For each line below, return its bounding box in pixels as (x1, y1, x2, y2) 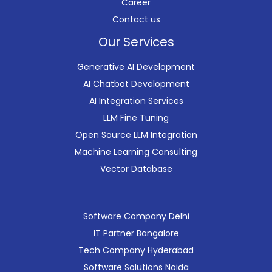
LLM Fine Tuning (103, 112, 169, 124)
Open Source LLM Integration (75, 129, 197, 141)
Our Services (98, 33, 174, 51)
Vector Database (100, 163, 172, 175)
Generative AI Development (77, 61, 195, 73)
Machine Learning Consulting (75, 146, 197, 158)
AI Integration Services (89, 95, 183, 107)
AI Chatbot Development (83, 78, 189, 90)
